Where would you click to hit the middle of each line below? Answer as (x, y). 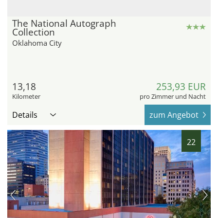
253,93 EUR (181, 87)
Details (25, 115)
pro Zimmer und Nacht (173, 97)
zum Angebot (174, 115)
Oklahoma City (37, 43)
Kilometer (26, 97)
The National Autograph (64, 24)
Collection (34, 32)
